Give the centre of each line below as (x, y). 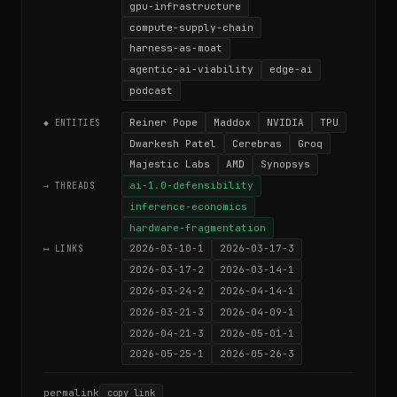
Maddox (232, 122)
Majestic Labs (170, 164)
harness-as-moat (176, 48)
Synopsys (285, 164)
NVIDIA (285, 122)
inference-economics (188, 206)
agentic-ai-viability (191, 70)
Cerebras (257, 143)
